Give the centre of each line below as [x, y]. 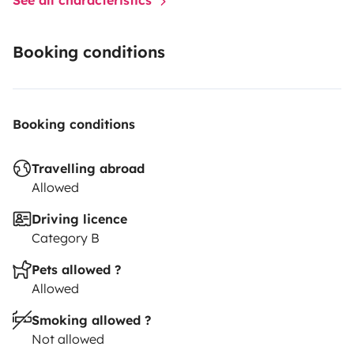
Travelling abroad [88, 168]
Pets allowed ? [76, 269]
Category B [66, 237]
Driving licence [79, 218]
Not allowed [68, 339]
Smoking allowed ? [91, 320]
